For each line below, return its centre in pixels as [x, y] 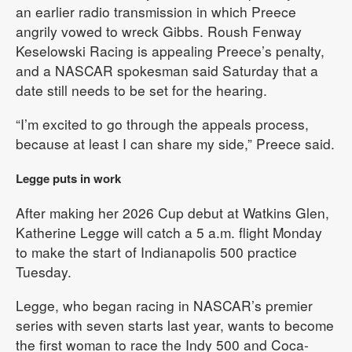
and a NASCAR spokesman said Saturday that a [167, 70]
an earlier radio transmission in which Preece [156, 11]
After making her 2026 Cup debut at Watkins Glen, [172, 213]
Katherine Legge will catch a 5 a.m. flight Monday [169, 232]
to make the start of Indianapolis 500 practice [156, 252]
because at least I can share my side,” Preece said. [175, 143]
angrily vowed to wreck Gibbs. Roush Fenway [159, 31]
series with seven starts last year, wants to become [175, 325]
